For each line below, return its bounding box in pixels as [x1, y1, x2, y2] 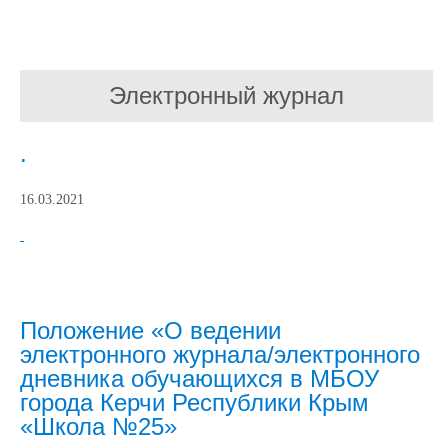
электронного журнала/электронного [20, 341, 420, 368]
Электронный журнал [109, 82, 344, 109]
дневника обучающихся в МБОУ [20, 365, 379, 392]
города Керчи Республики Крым [20, 389, 369, 416]
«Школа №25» [20, 413, 177, 440]
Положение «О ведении [20, 317, 281, 344]
